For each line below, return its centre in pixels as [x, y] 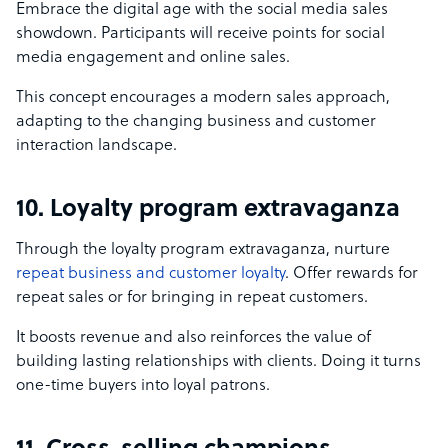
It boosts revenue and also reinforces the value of [193, 338]
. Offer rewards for [351, 274]
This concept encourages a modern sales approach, [203, 98]
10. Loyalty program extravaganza [208, 210]
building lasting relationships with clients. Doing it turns [218, 362]
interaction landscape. [96, 146]
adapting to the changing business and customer [196, 122]
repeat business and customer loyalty [150, 274]
